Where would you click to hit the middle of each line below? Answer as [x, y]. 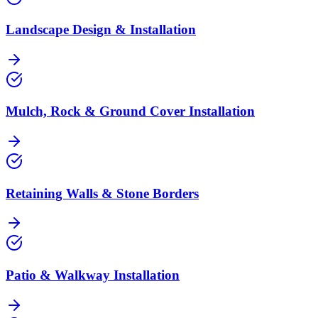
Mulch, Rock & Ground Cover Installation [130, 111]
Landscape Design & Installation [101, 29]
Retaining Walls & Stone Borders [102, 193]
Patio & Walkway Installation [93, 275]
